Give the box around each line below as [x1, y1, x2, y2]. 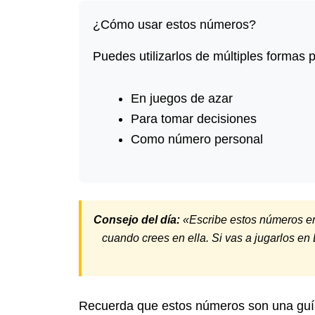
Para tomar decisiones [131, 112, 257, 127]
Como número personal [131, 132, 263, 147]
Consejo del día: [93, 214, 180, 226]
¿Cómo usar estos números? [93, 18, 256, 32]
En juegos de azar [131, 91, 233, 106]
